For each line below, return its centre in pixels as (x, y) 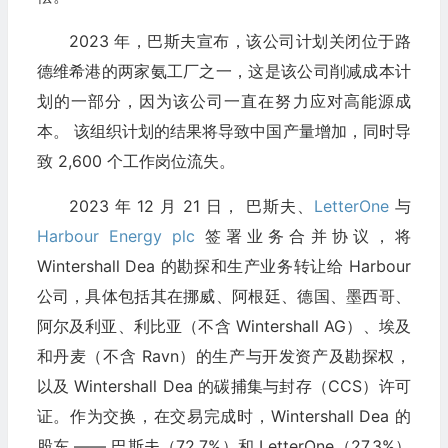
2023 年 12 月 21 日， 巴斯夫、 (191, 205)
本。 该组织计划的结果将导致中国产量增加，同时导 (223, 130)
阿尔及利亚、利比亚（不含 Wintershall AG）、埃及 (223, 325)
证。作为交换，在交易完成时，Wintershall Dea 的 (223, 415)
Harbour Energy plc (115, 235)
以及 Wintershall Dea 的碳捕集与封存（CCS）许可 (223, 385)
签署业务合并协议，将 (302, 235)
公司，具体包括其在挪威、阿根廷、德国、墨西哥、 (223, 295)
